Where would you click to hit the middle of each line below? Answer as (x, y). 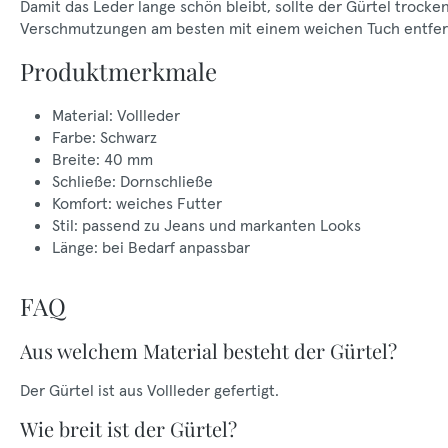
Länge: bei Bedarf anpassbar (151, 247)
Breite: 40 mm (102, 159)
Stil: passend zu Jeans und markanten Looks (206, 225)
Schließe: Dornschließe (132, 181)
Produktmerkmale (118, 71)
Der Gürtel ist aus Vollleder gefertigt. (149, 390)
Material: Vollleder (116, 115)
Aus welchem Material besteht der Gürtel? (208, 350)
